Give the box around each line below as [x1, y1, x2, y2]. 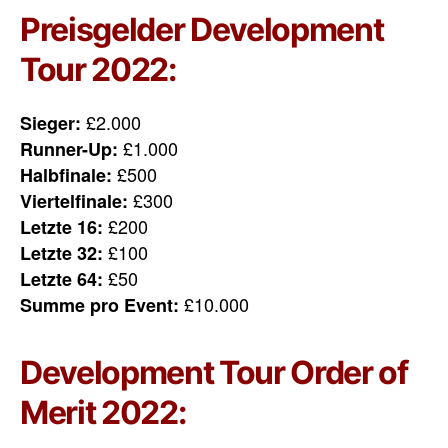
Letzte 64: [20, 266, 103, 293]
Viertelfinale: [20, 188, 128, 215]
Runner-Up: [20, 136, 118, 163]
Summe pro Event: [20, 292, 179, 319]
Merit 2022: [20, 393, 187, 433]
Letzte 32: [20, 240, 103, 267]
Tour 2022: [20, 50, 177, 90]
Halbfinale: [20, 162, 112, 189]
